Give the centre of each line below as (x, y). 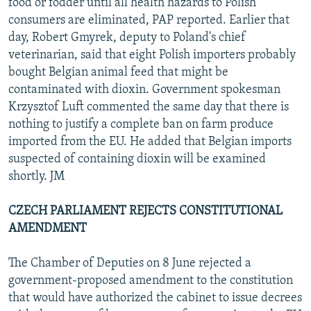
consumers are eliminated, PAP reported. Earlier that (149, 20)
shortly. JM (36, 176)
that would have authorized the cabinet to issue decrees (155, 298)
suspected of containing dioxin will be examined (137, 159)
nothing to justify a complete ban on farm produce (141, 124)
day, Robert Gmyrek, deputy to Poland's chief (127, 37)
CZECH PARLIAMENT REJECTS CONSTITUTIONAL (145, 211)
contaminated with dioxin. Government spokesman (144, 90)
